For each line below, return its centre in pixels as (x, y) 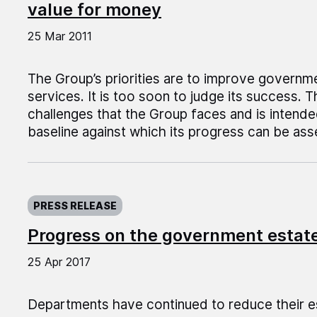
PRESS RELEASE (75, 206)
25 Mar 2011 (59, 36)
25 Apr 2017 (59, 262)
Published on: (69, 193)
